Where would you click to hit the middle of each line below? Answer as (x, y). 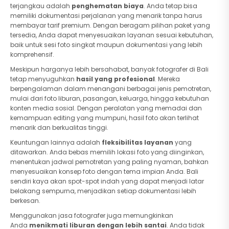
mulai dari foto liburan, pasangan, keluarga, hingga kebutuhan (110, 98)
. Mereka (167, 79)
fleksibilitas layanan (138, 142)
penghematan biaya (108, 6)
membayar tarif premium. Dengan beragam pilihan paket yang (110, 25)
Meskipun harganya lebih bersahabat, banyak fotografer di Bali (109, 69)
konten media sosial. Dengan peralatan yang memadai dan (106, 108)
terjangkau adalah (41, 6)
